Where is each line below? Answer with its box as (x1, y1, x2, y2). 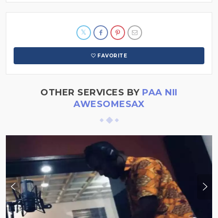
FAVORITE (97, 52, 127, 59)
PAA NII (142, 87, 178, 98)
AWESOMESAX (73, 98, 145, 109)
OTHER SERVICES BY (40, 87, 143, 98)
